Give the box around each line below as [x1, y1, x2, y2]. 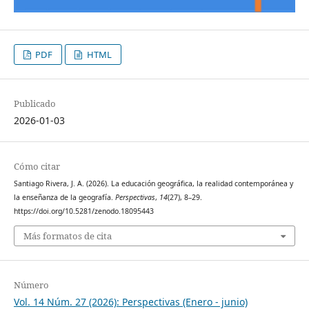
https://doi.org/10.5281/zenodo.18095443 [13, 206, 154, 217]
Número [13, 278, 49, 291]
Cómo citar [13, 160, 60, 173]
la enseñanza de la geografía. [13, 192, 115, 203]
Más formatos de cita [23, 229, 112, 242]
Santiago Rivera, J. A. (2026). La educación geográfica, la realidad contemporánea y [13, 179, 293, 189]
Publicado [13, 97, 56, 110]
